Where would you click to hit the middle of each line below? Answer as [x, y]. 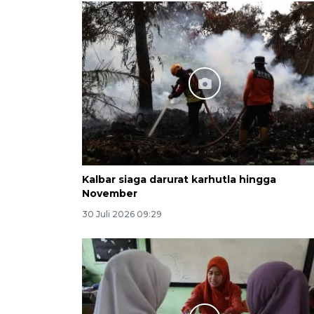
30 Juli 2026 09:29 [122, 214]
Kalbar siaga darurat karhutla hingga [179, 179]
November [110, 193]
